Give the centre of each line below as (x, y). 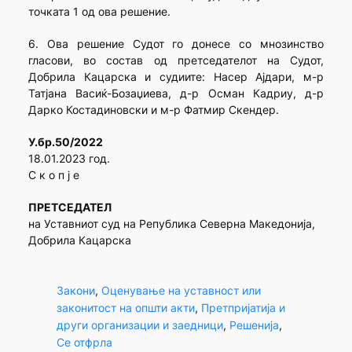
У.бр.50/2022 (65, 142)
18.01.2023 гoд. (69, 159)
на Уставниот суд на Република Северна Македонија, (171, 224)
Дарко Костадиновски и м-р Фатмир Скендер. (153, 110)
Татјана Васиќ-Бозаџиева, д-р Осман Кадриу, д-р (176, 93)
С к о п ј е (53, 175)
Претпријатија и (243, 307)
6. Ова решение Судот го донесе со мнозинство (176, 44)
